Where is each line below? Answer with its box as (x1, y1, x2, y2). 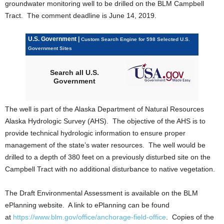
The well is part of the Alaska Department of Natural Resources (5, 105, 204, 113)
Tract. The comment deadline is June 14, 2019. (5, 11, 156, 19)
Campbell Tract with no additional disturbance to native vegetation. (5, 165, 215, 173)
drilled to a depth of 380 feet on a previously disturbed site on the (5, 153, 210, 161)
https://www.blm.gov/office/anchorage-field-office (13, 213, 166, 221)
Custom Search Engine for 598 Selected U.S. (81, 36, 190, 42)
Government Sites (28, 45, 72, 51)
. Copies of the (166, 213, 214, 221)
